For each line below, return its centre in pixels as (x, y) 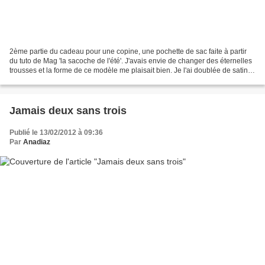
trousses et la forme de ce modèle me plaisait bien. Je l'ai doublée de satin (129, 71)
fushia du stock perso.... (47, 80)
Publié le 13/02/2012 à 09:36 (56, 133)
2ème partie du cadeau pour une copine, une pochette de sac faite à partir (128, 52)
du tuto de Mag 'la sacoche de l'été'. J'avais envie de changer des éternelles (131, 61)
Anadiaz (37, 142)
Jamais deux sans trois (68, 111)
